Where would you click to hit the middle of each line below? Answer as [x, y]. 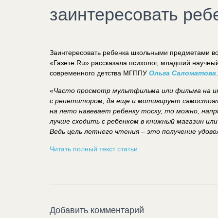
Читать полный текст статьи [94, 149]
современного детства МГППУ [99, 73]
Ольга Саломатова [182, 73]
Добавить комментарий [97, 210]
